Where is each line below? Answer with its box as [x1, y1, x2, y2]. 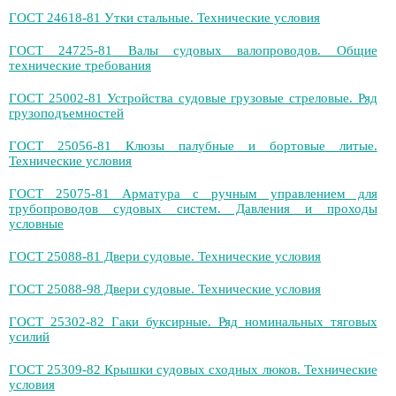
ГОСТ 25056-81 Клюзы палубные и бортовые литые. [9, 139, 377, 153]
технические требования [9, 58, 151, 72]
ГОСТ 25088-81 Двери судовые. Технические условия [9, 249, 321, 263]
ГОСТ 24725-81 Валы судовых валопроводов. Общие [9, 43, 377, 57]
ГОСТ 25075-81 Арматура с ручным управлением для [9, 187, 377, 201]
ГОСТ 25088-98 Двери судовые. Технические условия [9, 282, 321, 296]
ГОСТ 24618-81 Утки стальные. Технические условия [9, 11, 320, 25]
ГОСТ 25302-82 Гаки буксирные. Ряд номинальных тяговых [9, 315, 377, 329]
